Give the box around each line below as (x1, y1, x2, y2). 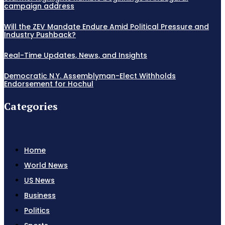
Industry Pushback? (4, 30, 76, 40)
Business (24, 190, 56, 201)
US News (24, 175, 55, 186)
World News (24, 160, 68, 171)
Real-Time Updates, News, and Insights (4, 50, 147, 61)
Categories (4, 99, 58, 114)
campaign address (4, 1, 74, 12)
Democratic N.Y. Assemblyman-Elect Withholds (4, 71, 176, 81)
